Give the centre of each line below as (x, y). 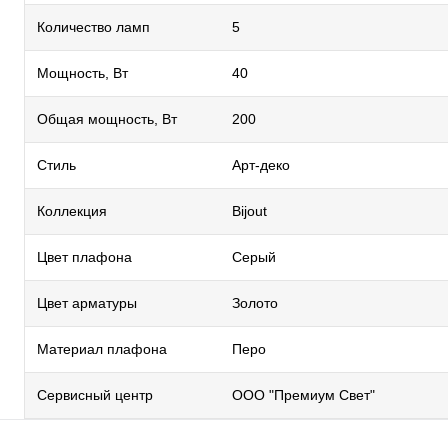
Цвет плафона (84, 257)
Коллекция (72, 211)
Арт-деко (261, 165)
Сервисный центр (95, 395)
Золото (255, 303)
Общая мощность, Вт (107, 119)
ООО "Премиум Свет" (303, 395)
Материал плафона (102, 349)
